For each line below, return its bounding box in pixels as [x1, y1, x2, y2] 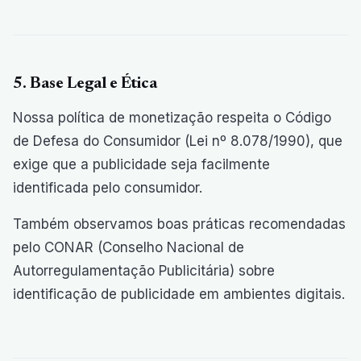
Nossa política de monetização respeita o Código [13, 110, 331, 126]
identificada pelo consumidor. [13, 180, 202, 196]
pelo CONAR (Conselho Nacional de [13, 239, 244, 255]
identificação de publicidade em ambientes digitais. [13, 286, 345, 302]
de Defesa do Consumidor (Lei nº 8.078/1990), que [13, 133, 342, 149]
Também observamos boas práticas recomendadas [13, 216, 346, 232]
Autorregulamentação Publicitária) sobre [13, 263, 275, 279]
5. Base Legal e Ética [13, 76, 157, 92]
